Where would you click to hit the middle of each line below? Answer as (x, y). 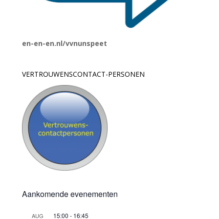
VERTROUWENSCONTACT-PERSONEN (83, 74)
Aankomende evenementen (70, 194)
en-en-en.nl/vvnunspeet (64, 44)
